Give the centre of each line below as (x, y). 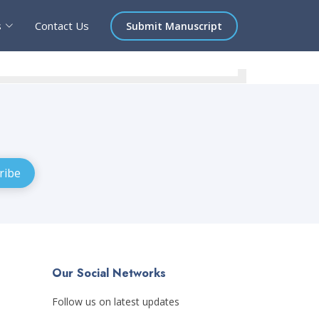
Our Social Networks (109, 273)
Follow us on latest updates (116, 302)
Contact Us (62, 26)
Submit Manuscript (174, 26)
